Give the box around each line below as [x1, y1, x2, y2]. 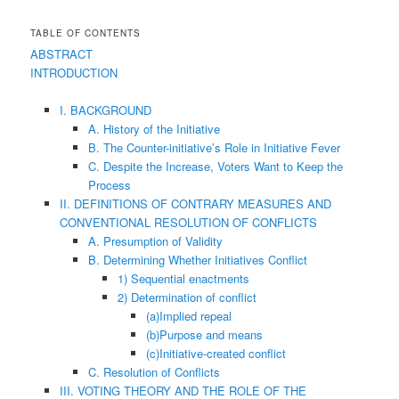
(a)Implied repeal [146, 306, 232, 324]
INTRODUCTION [30, 63, 118, 81]
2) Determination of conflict [117, 288, 256, 305]
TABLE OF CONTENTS [30, 26, 142, 39]
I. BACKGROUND [59, 101, 151, 118]
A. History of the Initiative [88, 119, 221, 137]
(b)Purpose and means [146, 325, 264, 343]
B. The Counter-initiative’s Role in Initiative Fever [88, 138, 341, 156]
